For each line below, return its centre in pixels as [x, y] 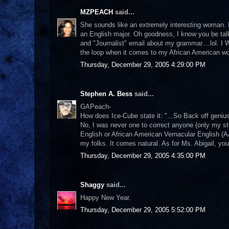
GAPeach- [96, 106]
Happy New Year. [106, 197]
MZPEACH [97, 12]
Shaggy [92, 185]
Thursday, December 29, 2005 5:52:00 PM [143, 210]
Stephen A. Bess [106, 94]
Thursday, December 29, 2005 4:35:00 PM [143, 156]
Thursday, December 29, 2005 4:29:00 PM [143, 65]
